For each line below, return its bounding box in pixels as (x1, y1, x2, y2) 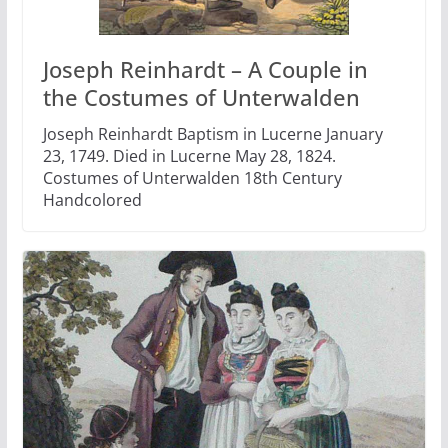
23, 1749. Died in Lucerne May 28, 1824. (42, 145, 336, 168)
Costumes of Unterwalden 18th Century (42, 167, 342, 190)
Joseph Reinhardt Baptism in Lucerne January (42, 123, 383, 146)
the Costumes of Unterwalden (42, 82, 360, 113)
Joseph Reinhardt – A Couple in (42, 54, 368, 85)
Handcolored (42, 189, 142, 212)
